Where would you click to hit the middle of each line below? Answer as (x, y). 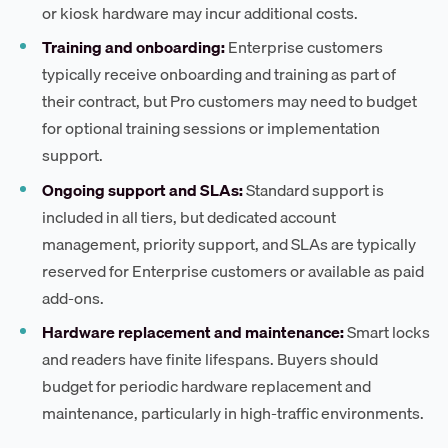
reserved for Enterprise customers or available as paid (233, 270)
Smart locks (387, 332)
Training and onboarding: (134, 47)
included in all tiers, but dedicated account (189, 216)
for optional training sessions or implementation (211, 128)
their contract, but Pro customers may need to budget (230, 101)
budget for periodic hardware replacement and (207, 386)
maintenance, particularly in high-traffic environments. (233, 413)
